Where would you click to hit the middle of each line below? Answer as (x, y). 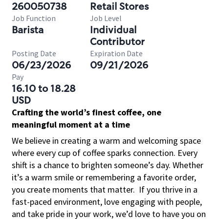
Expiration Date (116, 53)
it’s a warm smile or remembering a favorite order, (104, 177)
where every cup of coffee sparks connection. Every (105, 153)
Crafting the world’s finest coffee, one (87, 112)
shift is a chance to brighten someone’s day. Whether (108, 165)
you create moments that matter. (73, 189)
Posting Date (34, 53)
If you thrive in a (168, 189)
